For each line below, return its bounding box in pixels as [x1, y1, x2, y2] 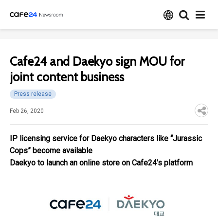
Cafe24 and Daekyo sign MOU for [10, 54, 184, 69]
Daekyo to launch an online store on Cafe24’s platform [10, 158, 193, 167]
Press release [14, 91, 52, 97]
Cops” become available [10, 146, 92, 155]
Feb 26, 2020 [10, 108, 44, 114]
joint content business [10, 70, 124, 84]
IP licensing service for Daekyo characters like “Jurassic [10, 134, 202, 143]
